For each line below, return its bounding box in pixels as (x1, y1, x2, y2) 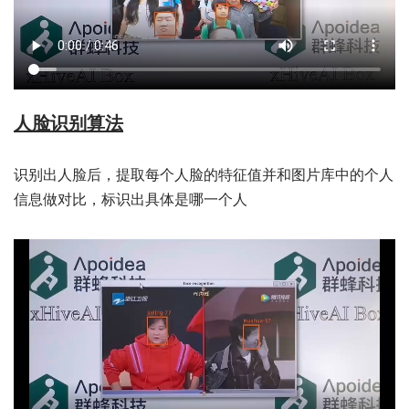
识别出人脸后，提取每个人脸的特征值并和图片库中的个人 (14, 167, 393, 184)
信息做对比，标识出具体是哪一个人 (14, 192, 247, 208)
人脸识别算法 (14, 113, 123, 134)
